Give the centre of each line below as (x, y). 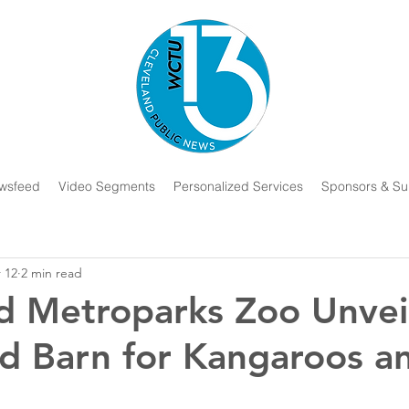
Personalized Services (238, 186)
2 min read (52, 273)
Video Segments (106, 186)
